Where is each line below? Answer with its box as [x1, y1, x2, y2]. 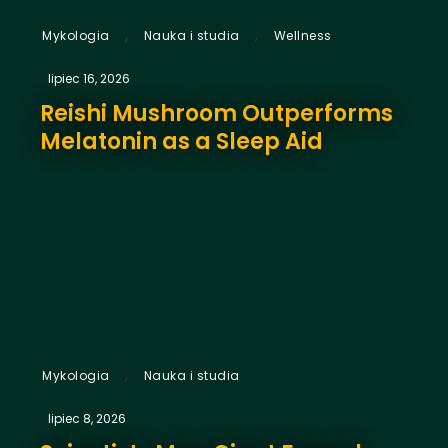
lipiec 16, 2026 [48, 69, 130, 87]
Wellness [273, 26, 332, 44]
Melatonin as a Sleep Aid [40, 125, 323, 157]
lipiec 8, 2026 [48, 409, 126, 427]
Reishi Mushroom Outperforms [40, 97, 393, 129]
